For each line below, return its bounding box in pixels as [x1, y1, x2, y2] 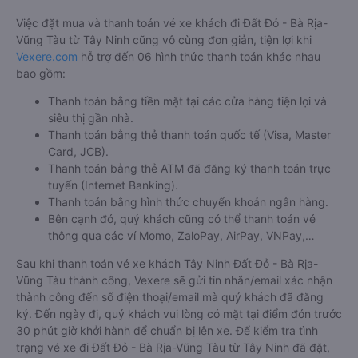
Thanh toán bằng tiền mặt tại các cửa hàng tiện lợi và [48, 94, 327, 108]
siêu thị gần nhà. [48, 111, 133, 125]
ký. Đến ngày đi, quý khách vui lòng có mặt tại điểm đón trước [16, 307, 342, 320]
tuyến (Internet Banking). [48, 178, 178, 192]
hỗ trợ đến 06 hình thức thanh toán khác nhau [78, 50, 320, 63]
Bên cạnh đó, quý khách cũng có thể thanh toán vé [48, 212, 316, 225]
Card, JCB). [48, 145, 109, 158]
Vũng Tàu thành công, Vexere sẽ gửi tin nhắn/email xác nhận [16, 273, 332, 287]
